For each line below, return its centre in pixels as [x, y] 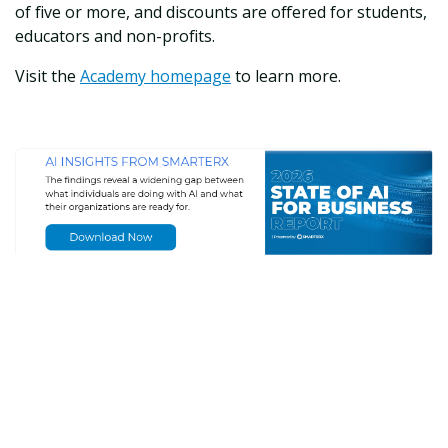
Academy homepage [155, 76]
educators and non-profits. [115, 36]
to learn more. [288, 76]
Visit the [45, 76]
